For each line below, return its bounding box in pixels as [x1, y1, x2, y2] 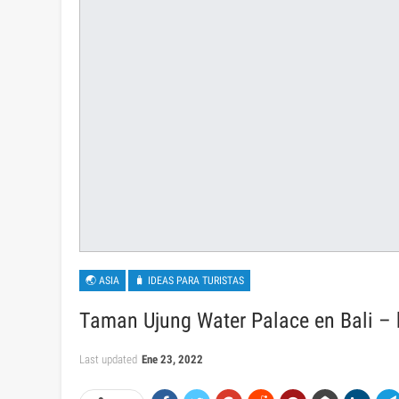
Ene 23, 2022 [142, 353, 203, 367]
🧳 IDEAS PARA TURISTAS [134, 274, 244, 288]
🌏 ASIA [85, 274, 119, 288]
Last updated [79, 353, 140, 367]
